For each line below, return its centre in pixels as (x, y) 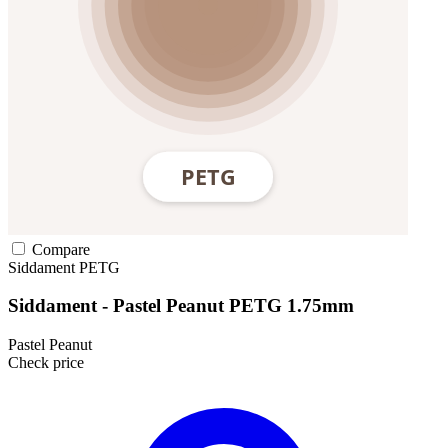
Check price (46, 363)
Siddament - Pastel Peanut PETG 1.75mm (181, 306)
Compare (59, 249)
